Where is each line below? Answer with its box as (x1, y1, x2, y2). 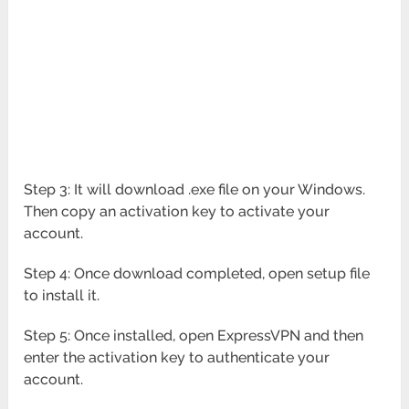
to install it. (24, 287, 100, 305)
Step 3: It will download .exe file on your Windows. (24, 181, 366, 199)
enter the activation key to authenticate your (24, 349, 330, 367)
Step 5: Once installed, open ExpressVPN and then (24, 327, 364, 345)
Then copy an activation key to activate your (24, 203, 330, 221)
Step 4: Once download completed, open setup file (24, 265, 371, 283)
